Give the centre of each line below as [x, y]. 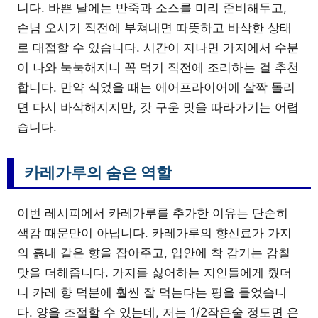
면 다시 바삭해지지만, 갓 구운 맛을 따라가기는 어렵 [158, 107]
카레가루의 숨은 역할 [98, 172]
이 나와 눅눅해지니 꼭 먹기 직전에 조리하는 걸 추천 [158, 67]
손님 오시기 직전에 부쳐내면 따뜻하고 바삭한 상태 [154, 28]
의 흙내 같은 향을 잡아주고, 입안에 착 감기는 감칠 [154, 253]
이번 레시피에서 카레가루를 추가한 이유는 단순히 [153, 213]
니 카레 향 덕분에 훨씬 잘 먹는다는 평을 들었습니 [152, 292]
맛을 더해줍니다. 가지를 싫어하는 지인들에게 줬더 [154, 273]
